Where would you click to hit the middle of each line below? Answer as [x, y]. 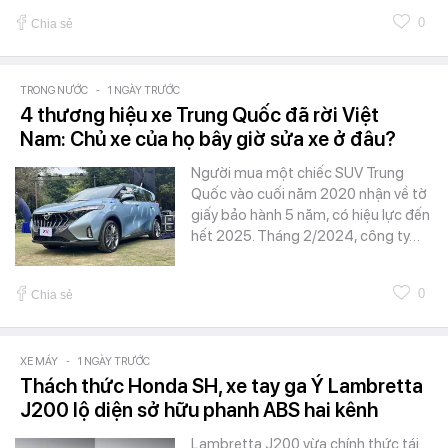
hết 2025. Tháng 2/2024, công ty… [305, 235]
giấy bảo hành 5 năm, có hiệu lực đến [310, 214]
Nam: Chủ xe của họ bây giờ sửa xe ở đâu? [208, 138]
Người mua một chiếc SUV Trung [297, 172]
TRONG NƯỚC [54, 90]
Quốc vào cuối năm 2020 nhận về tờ [309, 193]
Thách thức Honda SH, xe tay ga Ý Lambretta [221, 385]
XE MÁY [39, 361]
